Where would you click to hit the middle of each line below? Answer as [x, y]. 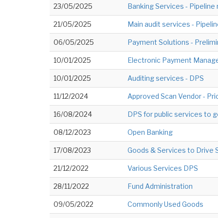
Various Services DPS [163, 168]
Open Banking [150, 132]
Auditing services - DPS [166, 78]
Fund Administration [160, 186]
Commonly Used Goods [165, 204]
